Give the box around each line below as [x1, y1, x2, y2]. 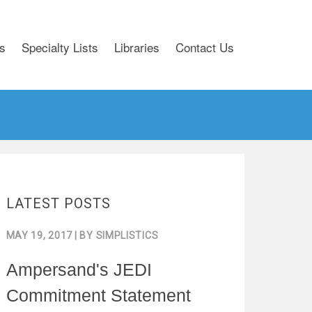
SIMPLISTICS [95, 230, 159, 241]
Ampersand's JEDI [6, 260, 152, 279]
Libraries [114, 38, 159, 56]
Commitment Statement [6, 286, 191, 305]
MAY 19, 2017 [6, 230, 73, 241]
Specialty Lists [21, 38, 98, 56]
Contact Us [175, 38, 234, 56]
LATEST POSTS [6, 195, 111, 212]
